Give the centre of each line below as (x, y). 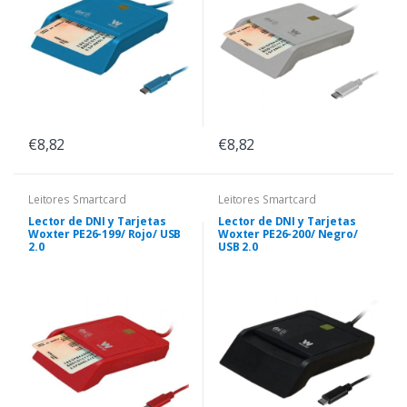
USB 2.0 (238, 247)
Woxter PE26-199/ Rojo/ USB (105, 234)
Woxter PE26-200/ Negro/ (288, 234)
